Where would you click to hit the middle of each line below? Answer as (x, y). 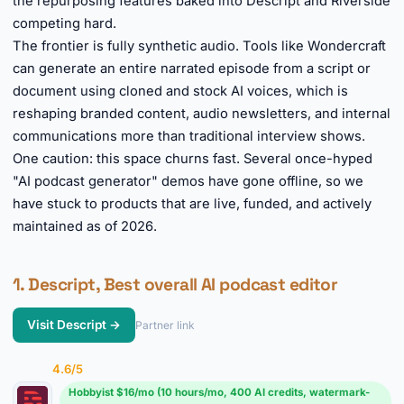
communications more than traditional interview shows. (189, 136)
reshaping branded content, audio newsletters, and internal (202, 114)
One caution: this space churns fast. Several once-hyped (193, 159)
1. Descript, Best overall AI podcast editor (175, 285)
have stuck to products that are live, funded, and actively (192, 204)
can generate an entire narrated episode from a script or (192, 69)
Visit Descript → (74, 325)
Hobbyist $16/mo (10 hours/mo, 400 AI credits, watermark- (219, 392)
